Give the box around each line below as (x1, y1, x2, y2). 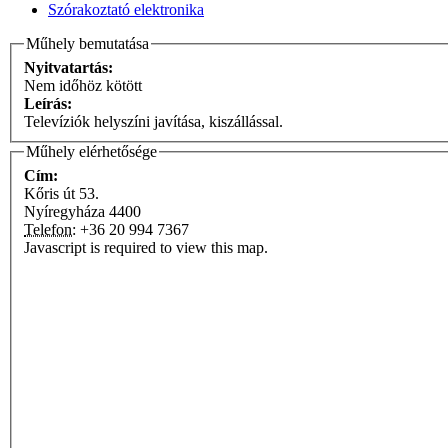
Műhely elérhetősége (26, 142, 157, 160)
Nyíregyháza (24, 202, 105, 220)
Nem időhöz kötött (24, 76, 142, 94)
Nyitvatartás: (24, 58, 117, 76)
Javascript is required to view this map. (24, 238, 268, 256)
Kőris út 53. (24, 184, 99, 202)
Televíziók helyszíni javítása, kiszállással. (24, 112, 283, 130)
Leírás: (24, 94, 76, 112)
